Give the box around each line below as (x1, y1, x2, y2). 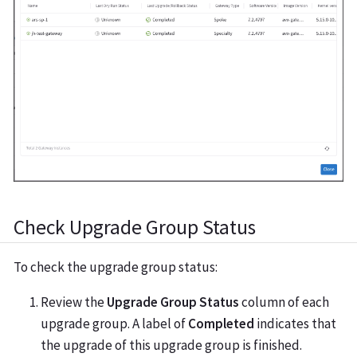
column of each (239, 292, 329, 311)
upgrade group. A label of (41, 314, 188, 332)
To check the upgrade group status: (14, 257, 218, 276)
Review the (41, 292, 107, 311)
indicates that (254, 314, 336, 332)
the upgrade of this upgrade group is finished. (41, 335, 302, 354)
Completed (188, 314, 254, 332)
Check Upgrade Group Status (14, 214, 256, 241)
